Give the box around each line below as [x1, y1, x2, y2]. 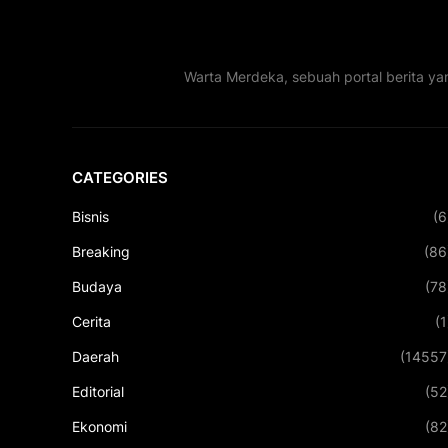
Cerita [72, 313, 111, 331]
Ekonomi [72, 418, 127, 436]
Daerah [72, 348, 119, 366]
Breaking [72, 243, 130, 261]
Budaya [72, 278, 122, 296]
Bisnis [72, 208, 109, 226]
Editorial [72, 383, 124, 401]
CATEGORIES [72, 168, 168, 188]
